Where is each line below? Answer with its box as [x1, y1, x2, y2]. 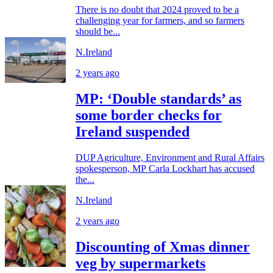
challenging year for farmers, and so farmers [76, 15, 244, 26]
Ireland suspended [76, 124, 190, 140]
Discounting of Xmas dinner [76, 239, 250, 255]
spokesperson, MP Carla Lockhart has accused [76, 163, 255, 174]
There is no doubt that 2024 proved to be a [76, 4, 239, 15]
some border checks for [76, 107, 222, 124]
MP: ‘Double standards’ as [76, 91, 241, 107]
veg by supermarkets [76, 255, 205, 272]
